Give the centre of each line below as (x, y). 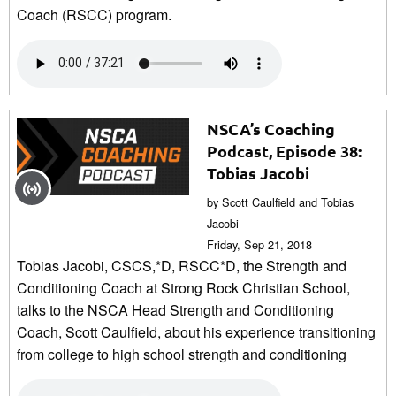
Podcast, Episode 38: (284, 150)
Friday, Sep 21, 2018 (259, 244)
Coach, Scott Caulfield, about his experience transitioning (196, 331)
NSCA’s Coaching (271, 128)
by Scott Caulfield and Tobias (280, 202)
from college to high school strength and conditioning (182, 354)
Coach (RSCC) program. (94, 14)
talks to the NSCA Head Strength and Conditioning (175, 309)
